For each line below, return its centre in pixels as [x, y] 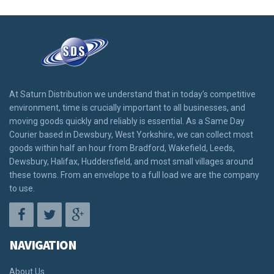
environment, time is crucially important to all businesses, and [127, 107]
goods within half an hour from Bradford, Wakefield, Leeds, [122, 148]
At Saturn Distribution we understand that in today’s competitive [132, 94]
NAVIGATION [43, 245]
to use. [22, 188]
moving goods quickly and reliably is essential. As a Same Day [127, 121]
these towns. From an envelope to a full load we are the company [134, 175]
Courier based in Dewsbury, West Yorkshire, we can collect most [131, 134]
